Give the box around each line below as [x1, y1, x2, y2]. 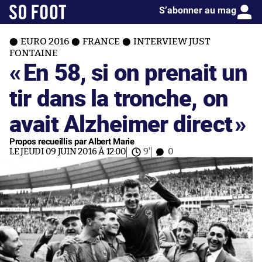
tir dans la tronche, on [9, 81, 228, 113]
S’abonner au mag [159, 5, 236, 16]
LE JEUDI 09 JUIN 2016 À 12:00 [9, 147, 127, 156]
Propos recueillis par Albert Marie [9, 136, 135, 147]
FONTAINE [9, 49, 58, 58]
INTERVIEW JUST [133, 37, 211, 46]
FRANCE [82, 37, 120, 46]
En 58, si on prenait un [23, 56, 248, 88]
